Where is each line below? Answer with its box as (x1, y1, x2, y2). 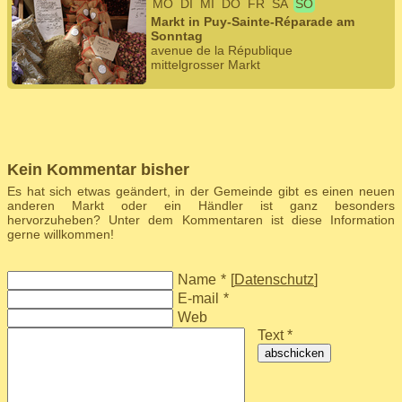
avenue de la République (151, 43, 293, 57)
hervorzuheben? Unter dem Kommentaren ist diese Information (7, 213, 395, 227)
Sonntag (151, 29, 203, 43)
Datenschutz (234, 272, 314, 287)
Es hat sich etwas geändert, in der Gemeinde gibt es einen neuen (7, 184, 395, 198)
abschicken (265, 346, 325, 360)
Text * (258, 328, 293, 343)
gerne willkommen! (7, 227, 114, 241)
